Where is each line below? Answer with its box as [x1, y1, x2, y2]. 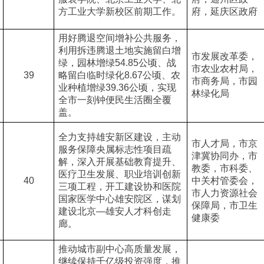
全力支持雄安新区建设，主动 [58, 132, 181, 142]
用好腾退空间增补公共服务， [58, 33, 181, 43]
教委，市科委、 [191, 163, 258, 173]
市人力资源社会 [191, 188, 258, 198]
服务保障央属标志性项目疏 [58, 144, 171, 154]
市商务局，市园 [191, 76, 258, 86]
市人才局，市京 [191, 138, 258, 148]
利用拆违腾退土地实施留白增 [58, 45, 181, 55]
